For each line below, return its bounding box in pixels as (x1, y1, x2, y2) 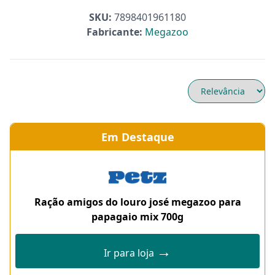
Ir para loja (104, 246, 157, 260)
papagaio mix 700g (91, 210, 184, 223)
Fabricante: (87, 25, 142, 39)
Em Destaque (101, 130, 174, 144)
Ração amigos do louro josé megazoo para (34, 195, 241, 209)
